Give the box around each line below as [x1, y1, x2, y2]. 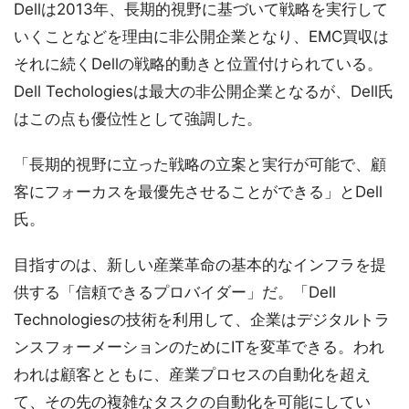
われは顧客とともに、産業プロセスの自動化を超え [14, 365, 371, 383]
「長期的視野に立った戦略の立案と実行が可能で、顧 [14, 155, 386, 173]
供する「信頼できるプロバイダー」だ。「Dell [14, 283, 336, 301]
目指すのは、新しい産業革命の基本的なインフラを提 [14, 256, 386, 274]
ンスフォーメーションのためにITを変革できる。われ [14, 338, 384, 356]
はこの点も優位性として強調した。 [14, 110, 262, 128]
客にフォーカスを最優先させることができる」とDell [14, 183, 383, 201]
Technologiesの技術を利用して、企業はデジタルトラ [14, 310, 390, 329]
